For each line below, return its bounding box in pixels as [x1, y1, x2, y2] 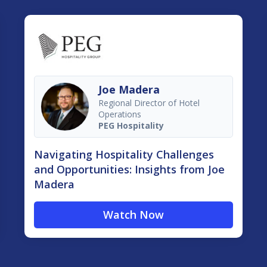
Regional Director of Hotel [98, 97, 200, 109]
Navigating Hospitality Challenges [33, 147, 214, 162]
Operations [98, 108, 141, 120]
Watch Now [103, 207, 164, 222]
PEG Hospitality [98, 120, 164, 132]
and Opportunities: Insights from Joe [33, 162, 225, 177]
